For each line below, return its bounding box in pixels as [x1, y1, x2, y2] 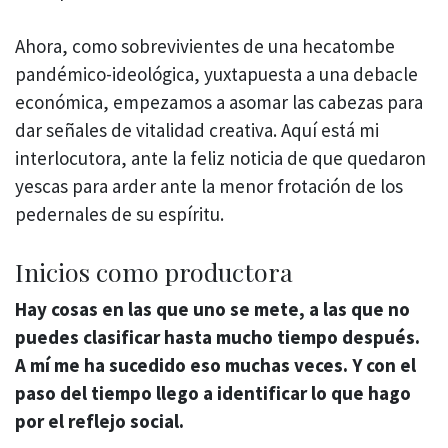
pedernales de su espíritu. [15, 202, 224, 227]
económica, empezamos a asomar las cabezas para [15, 90, 423, 115]
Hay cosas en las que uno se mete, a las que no [15, 296, 410, 321]
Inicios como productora [15, 254, 293, 288]
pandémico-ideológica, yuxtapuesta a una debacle [15, 62, 418, 87]
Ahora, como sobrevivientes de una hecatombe [15, 34, 395, 59]
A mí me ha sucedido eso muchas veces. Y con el [15, 352, 416, 377]
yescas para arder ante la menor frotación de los [15, 174, 403, 199]
